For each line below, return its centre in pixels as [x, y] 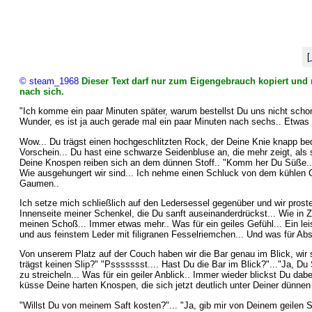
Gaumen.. [39, 183]
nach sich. [41, 91]
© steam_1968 [49, 81]
